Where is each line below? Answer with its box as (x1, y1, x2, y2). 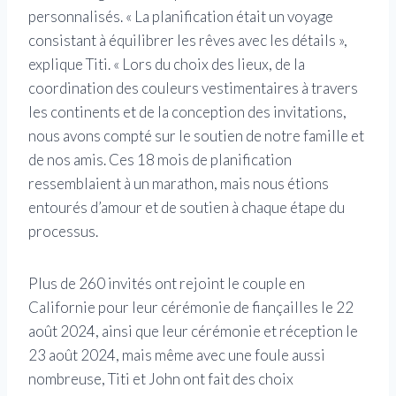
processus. (28, 222, 98, 241)
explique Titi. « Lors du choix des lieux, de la (28, 55, 305, 74)
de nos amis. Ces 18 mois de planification (28, 150, 292, 170)
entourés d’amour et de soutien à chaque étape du (28, 198, 345, 217)
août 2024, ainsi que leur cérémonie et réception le (28, 322, 358, 341)
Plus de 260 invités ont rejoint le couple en (28, 274, 305, 293)
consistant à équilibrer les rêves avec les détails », (28, 31, 347, 50)
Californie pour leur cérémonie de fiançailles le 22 (28, 298, 354, 317)
